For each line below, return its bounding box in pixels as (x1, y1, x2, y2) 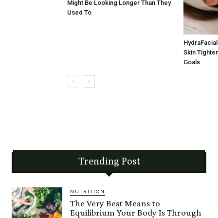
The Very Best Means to (70, 198, 160, 209)
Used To (67, 8, 91, 16)
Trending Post (78, 155, 140, 167)
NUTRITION (70, 188, 105, 195)
